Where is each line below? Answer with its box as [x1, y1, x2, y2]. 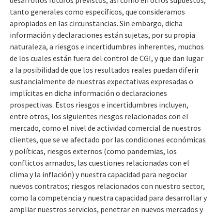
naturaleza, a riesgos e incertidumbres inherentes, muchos [10, 41, 204, 51]
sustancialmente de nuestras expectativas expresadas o [10, 76, 193, 86]
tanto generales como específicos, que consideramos [10, 6, 185, 16]
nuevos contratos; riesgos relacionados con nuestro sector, [10, 181, 205, 191]
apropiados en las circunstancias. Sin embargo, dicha [10, 18, 183, 28]
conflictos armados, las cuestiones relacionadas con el [10, 157, 189, 168]
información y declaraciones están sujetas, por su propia [10, 30, 195, 40]
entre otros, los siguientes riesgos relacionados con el [10, 111, 188, 121]
